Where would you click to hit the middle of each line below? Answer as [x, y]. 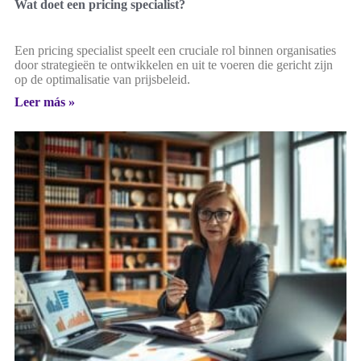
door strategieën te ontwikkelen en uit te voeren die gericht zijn [174, 64]
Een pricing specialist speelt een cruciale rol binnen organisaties [175, 50]
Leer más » [45, 102]
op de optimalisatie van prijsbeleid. [102, 79]
